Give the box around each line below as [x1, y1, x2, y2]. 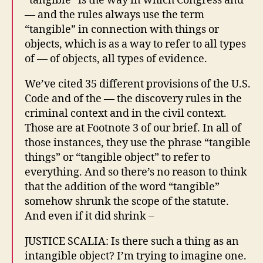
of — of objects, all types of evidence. [25, 52, 207, 66]
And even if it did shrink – [25, 209, 154, 223]
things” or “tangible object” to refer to [25, 150, 210, 164]
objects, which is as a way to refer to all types [25, 37, 246, 51]
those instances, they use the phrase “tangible [25, 136, 251, 150]
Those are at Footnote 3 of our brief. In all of [25, 121, 241, 135]
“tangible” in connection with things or [25, 22, 219, 36]
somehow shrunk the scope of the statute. [25, 194, 229, 208]
